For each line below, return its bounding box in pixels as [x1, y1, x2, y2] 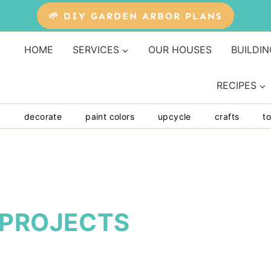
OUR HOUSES [148, 44, 212, 56]
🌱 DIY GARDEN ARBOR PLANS [48, 10, 223, 22]
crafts [214, 111, 240, 122]
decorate [24, 111, 62, 122]
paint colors [85, 111, 135, 122]
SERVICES [72, 44, 119, 56]
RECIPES [217, 79, 256, 92]
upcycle [158, 111, 191, 122]
